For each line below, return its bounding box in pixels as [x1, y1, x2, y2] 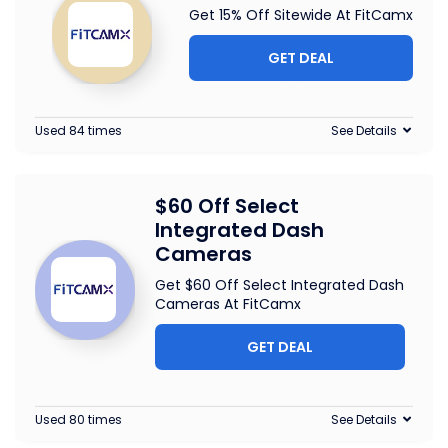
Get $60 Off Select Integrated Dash [155, 275, 404, 296]
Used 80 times [35, 411, 122, 429]
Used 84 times [35, 122, 122, 140]
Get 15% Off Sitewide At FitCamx [189, 5, 413, 26]
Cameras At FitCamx [155, 294, 301, 315]
